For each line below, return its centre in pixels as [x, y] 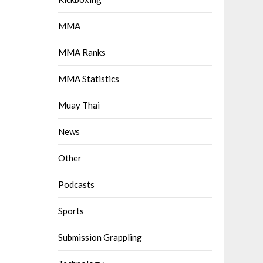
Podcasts [77, 185]
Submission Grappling [100, 237]
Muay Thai [79, 105]
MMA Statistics [89, 79]
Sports [71, 211]
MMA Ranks [82, 53]
